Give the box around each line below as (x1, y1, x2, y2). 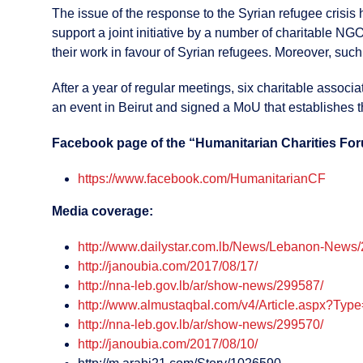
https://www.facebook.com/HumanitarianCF (78, 172, 326, 186)
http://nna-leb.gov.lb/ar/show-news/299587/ (78, 279, 323, 293)
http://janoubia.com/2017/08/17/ (78, 259, 258, 274)
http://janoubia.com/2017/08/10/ (78, 337, 258, 352)
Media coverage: (52, 204, 153, 219)
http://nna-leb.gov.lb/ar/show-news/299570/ (78, 318, 323, 332)
